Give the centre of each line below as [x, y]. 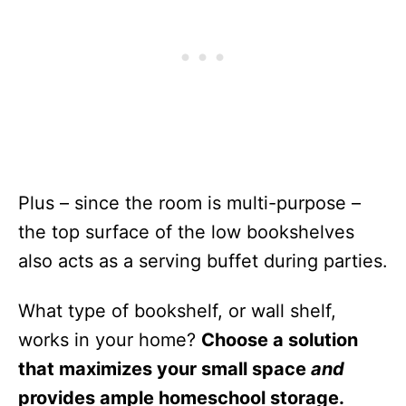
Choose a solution [280, 340]
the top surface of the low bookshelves [186, 232]
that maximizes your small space [164, 369]
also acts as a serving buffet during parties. [203, 261]
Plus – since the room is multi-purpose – [189, 203]
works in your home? [110, 340]
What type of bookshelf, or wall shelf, [177, 311]
